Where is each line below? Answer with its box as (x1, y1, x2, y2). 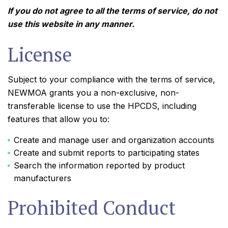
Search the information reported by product (14, 160, 185, 170)
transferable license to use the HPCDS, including (8, 101, 196, 111)
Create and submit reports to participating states (14, 148, 199, 158)
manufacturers (14, 173, 71, 183)
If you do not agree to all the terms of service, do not (8, 6, 217, 16)
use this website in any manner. (8, 19, 134, 29)
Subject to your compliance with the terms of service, (8, 74, 215, 84)
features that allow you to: (8, 114, 109, 124)
